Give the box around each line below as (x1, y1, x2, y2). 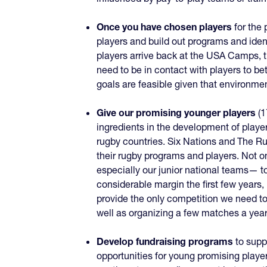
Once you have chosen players (97, 21, 232, 33)
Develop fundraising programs (97, 235, 233, 248)
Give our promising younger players (97, 107, 256, 119)
